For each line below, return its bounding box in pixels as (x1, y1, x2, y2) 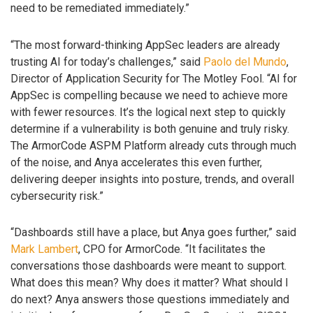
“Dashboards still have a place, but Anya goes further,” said (10, 226, 296, 240)
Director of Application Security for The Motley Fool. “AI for (10, 71, 297, 85)
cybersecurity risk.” (10, 189, 103, 203)
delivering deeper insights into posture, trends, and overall (10, 172, 294, 186)
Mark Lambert (10, 242, 78, 256)
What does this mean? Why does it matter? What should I (10, 276, 289, 290)
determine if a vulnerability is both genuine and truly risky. (10, 122, 289, 136)
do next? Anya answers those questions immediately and (10, 293, 289, 307)
